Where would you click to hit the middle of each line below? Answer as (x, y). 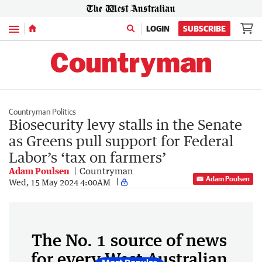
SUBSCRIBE (204, 29)
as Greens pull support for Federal (121, 141)
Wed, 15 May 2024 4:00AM (60, 182)
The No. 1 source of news (129, 240)
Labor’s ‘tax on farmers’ (87, 157)
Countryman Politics (42, 112)
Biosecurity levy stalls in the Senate (125, 124)
